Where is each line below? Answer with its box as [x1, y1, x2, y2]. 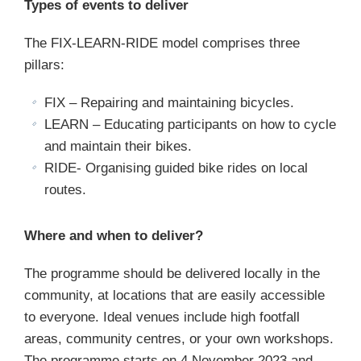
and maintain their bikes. [44, 139, 192, 154]
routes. [44, 182, 86, 197]
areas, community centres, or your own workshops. [24, 331, 334, 346]
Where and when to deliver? [24, 228, 203, 243]
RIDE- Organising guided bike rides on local [44, 160, 308, 176]
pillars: [24, 57, 64, 73]
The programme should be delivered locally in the [24, 266, 320, 281]
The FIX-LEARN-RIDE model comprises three [24, 35, 300, 51]
